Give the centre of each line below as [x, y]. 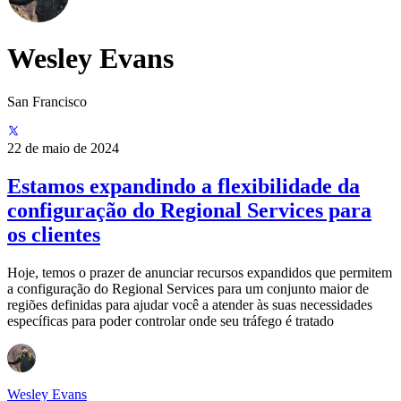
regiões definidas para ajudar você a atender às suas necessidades [190, 304]
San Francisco [47, 102]
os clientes [54, 234]
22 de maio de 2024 [63, 149]
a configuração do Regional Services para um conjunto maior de [188, 288]
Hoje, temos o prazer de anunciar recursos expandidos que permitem [200, 272]
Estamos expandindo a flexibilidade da [183, 186]
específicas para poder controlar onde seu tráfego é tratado [171, 320]
